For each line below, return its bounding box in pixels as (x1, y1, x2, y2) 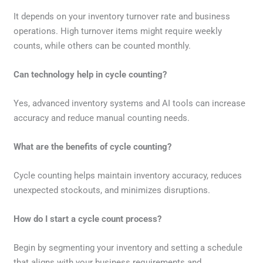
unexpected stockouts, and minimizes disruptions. (14, 185, 211, 196)
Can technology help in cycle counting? (14, 69, 167, 80)
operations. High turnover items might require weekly (14, 26, 222, 37)
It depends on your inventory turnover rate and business (14, 11, 231, 22)
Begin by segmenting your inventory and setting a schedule (14, 242, 243, 254)
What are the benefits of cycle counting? (14, 141, 172, 153)
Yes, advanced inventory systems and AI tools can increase (14, 98, 246, 109)
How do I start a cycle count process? (14, 214, 162, 225)
